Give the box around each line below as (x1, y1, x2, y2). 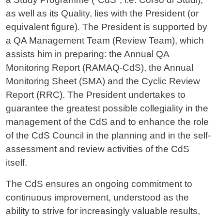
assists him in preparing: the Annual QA (6, 48, 169, 59)
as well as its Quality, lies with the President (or (6, 8, 199, 18)
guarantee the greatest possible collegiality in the (6, 103, 208, 113)
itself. (6, 157, 27, 168)
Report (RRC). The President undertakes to (6, 89, 186, 100)
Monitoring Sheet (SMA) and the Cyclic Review (6, 76, 200, 86)
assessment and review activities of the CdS (6, 143, 189, 154)
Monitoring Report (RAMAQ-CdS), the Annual (6, 62, 193, 73)
